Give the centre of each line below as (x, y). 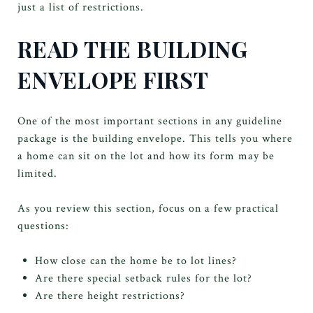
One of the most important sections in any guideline (150, 121)
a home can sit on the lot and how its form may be (146, 156)
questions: (43, 226)
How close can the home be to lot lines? (136, 261)
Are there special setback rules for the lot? (143, 278)
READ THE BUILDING (133, 48)
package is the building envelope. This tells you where (155, 138)
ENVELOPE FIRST (113, 79)
